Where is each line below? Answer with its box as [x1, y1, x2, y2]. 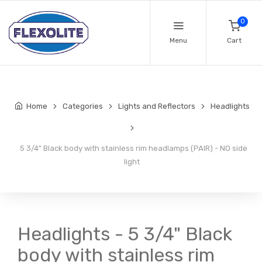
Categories [62, 102, 103, 111]
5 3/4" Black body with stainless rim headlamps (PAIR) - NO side [16, 144, 247, 153]
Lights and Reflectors [118, 102, 195, 111]
